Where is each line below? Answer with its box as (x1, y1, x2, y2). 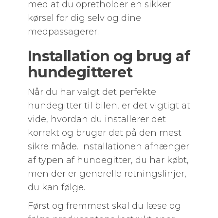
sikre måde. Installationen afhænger (27, 141, 189, 152)
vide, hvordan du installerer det (27, 114, 166, 125)
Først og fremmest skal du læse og (27, 200, 181, 211)
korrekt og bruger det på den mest (27, 127, 182, 138)
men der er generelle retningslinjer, (27, 168, 186, 179)
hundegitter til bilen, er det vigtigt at (27, 100, 190, 111)
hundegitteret (27, 63, 132, 81)
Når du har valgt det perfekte (27, 87, 156, 97)
